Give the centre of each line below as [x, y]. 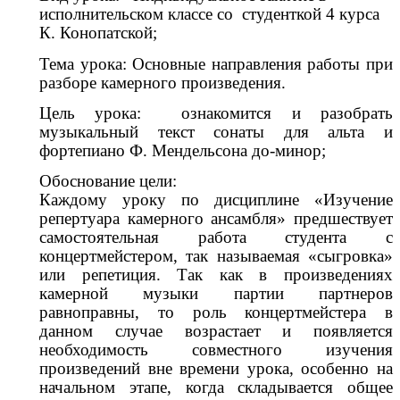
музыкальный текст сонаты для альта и [216, 131]
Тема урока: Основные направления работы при [216, 63]
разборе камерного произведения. [162, 82]
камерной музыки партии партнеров [216, 294]
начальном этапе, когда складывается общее [216, 387]
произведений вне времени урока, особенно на [216, 369]
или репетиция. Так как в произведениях [216, 275]
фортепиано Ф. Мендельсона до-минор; [183, 150]
